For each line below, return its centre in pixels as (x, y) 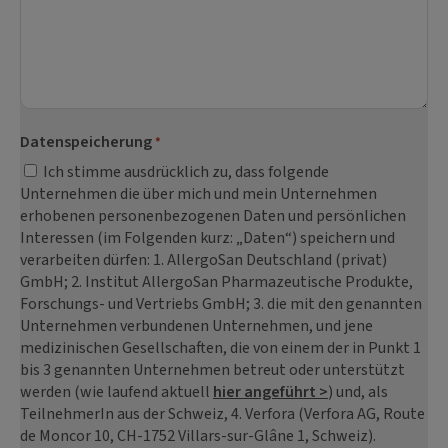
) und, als (358, 392)
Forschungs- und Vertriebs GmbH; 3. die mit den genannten (221, 304)
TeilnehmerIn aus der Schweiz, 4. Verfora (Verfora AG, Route (222, 414)
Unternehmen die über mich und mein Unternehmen (198, 194)
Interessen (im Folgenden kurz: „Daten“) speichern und (207, 238)
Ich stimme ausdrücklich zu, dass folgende (186, 172)
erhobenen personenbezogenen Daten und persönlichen (213, 216)
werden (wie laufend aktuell (116, 392)
